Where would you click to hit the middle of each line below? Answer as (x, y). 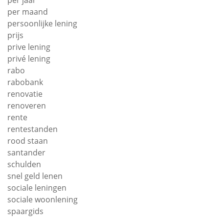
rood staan (28, 141)
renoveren (27, 106)
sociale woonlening (43, 200)
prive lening (29, 47)
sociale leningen (37, 188)
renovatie (25, 94)
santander (26, 153)
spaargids (25, 211)
